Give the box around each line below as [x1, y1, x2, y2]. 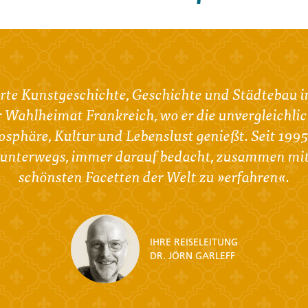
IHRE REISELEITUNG [149, 235, 238, 248]
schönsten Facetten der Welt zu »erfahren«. [19, 165, 289, 187]
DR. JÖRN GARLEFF [149, 249, 235, 262]
